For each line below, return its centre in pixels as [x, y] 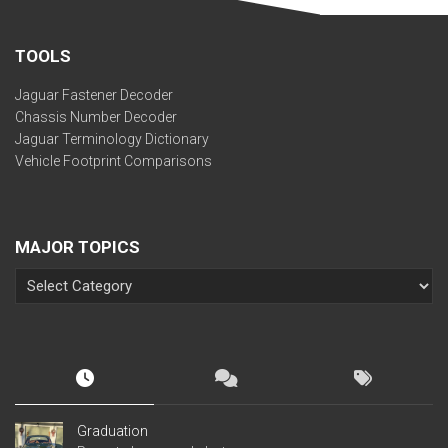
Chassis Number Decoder [96, 117]
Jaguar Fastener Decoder [94, 95]
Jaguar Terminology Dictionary [112, 139]
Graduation [112, 431]
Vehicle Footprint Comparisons [113, 161]
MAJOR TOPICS [77, 247]
